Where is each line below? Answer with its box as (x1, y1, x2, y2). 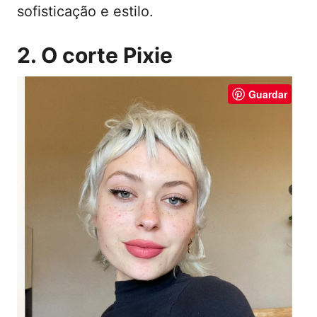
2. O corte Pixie (17, 42, 173, 69)
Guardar (248, 87, 287, 102)
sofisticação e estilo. (17, 3, 154, 21)
